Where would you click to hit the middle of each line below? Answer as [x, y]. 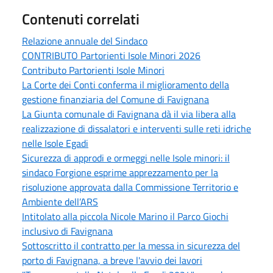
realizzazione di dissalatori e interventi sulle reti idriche [136, 128]
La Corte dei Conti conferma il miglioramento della [126, 84]
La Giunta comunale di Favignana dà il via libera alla [129, 114]
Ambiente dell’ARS [60, 201]
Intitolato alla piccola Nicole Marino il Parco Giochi [125, 216]
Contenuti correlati [81, 19]
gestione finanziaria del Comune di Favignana [115, 99]
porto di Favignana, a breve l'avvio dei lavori [112, 260]
